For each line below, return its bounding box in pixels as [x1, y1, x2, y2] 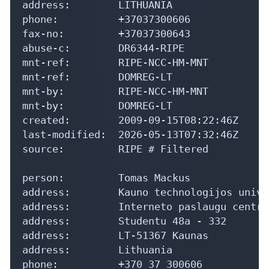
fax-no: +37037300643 [22, 27, 190, 40]
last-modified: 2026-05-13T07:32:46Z [22, 128, 238, 141]
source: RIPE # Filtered [22, 142, 208, 155]
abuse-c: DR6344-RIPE [22, 41, 184, 54]
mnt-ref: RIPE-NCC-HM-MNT [22, 56, 208, 68]
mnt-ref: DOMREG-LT [22, 70, 172, 83]
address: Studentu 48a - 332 [22, 214, 226, 227]
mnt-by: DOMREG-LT [22, 99, 172, 112]
